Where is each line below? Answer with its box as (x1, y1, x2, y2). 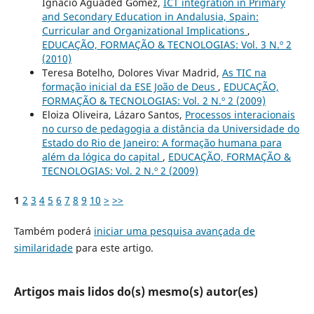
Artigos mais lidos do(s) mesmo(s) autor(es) (13, 283, 258, 299)
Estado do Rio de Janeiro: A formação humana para (41, 135, 282, 149)
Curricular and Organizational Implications (41, 23, 247, 37)
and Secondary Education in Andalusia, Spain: (41, 9, 259, 23)
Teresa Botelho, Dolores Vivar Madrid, (41, 65, 222, 79)
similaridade (13, 240, 73, 254)
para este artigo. (72, 240, 153, 254)
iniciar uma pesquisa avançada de (93, 224, 255, 238)
